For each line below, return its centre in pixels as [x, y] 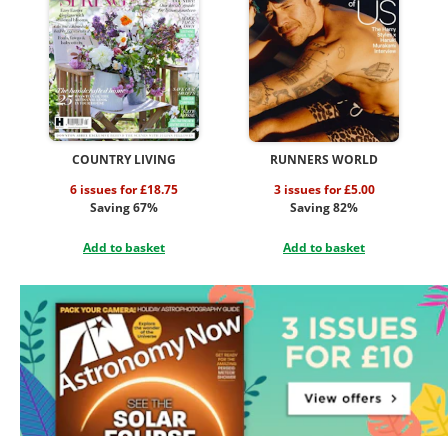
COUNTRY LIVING [124, 159]
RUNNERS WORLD [324, 159]
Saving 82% [324, 207]
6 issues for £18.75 [124, 189]
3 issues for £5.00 [324, 189]
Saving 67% [124, 207]
